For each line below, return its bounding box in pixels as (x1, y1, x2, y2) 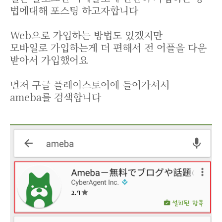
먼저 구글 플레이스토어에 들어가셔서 (10, 77, 169, 92)
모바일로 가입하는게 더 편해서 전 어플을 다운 (10, 40, 207, 55)
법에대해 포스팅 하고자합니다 (10, 3, 138, 17)
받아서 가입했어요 (10, 53, 88, 67)
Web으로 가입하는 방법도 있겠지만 (10, 28, 163, 42)
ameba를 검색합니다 (10, 90, 101, 104)
